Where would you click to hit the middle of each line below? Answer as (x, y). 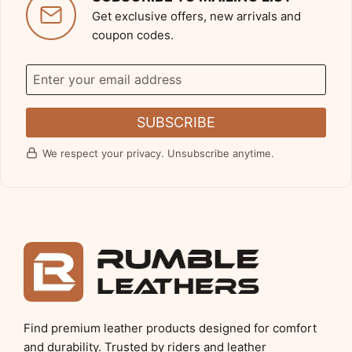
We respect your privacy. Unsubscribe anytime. (158, 153)
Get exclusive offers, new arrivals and (196, 16)
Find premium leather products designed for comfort (170, 328)
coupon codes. (133, 35)
